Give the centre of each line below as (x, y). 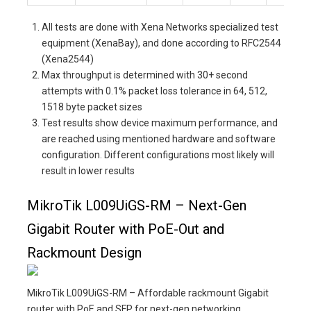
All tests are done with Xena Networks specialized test (160, 27)
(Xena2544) (68, 59)
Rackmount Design (84, 252)
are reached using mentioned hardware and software (159, 138)
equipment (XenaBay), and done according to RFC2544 (161, 43)
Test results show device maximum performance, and (160, 123)
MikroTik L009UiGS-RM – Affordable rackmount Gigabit (148, 293)
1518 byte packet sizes (92, 107)
